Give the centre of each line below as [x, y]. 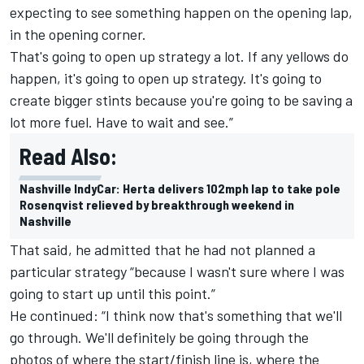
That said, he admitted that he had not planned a [162, 249]
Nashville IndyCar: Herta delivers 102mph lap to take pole [180, 188]
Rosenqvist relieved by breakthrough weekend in [157, 204]
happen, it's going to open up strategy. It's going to [166, 78]
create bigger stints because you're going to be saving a [181, 100]
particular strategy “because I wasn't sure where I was [177, 271]
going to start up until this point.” [113, 293]
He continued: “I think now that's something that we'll [176, 315]
